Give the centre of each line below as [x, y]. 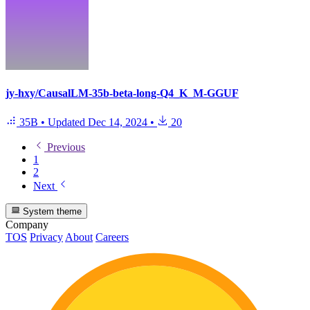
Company [27, 225]
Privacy [46, 237]
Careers [112, 237]
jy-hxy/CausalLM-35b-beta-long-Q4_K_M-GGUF [122, 93]
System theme [51, 212]
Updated [68, 122]
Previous [65, 147]
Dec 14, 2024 [118, 122]
